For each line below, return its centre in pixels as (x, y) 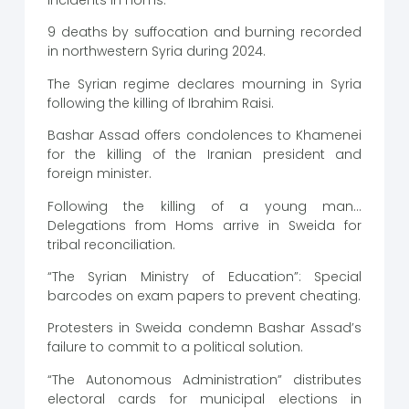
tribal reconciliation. (111, 244)
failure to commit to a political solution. (175, 347)
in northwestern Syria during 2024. (156, 52)
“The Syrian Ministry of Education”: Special (204, 276)
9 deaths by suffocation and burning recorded (204, 32)
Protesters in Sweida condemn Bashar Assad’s (204, 328)
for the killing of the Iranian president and (204, 155)
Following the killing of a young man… (204, 206)
